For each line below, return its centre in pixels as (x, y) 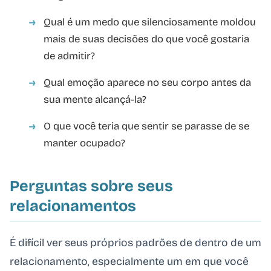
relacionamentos (73, 206)
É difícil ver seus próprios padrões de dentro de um (135, 243)
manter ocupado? (84, 143)
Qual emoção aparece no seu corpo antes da (147, 82)
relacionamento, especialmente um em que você (129, 261)
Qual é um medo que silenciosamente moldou (150, 22)
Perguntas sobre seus (91, 186)
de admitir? (69, 56)
